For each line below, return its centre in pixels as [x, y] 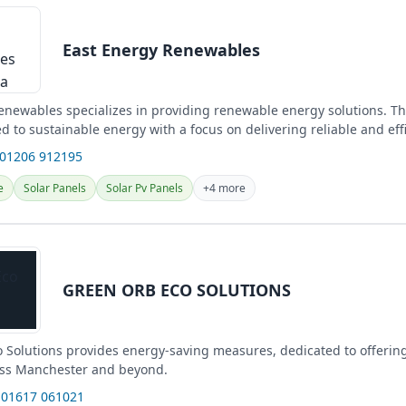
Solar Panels [55, 188]
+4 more [224, 188]
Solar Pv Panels [145, 188]
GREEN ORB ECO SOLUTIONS [177, 290]
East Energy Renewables [161, 49]
